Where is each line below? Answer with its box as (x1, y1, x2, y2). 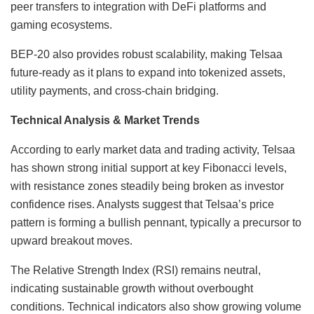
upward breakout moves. (11, 234, 132, 247)
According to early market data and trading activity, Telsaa (11, 143, 295, 156)
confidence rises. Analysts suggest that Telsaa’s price (11, 198, 274, 210)
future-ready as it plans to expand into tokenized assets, (11, 66, 285, 78)
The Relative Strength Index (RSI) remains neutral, (11, 264, 261, 276)
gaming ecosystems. (11, 18, 112, 31)
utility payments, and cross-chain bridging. (11, 84, 219, 97)
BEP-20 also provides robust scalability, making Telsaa (11, 48, 282, 60)
